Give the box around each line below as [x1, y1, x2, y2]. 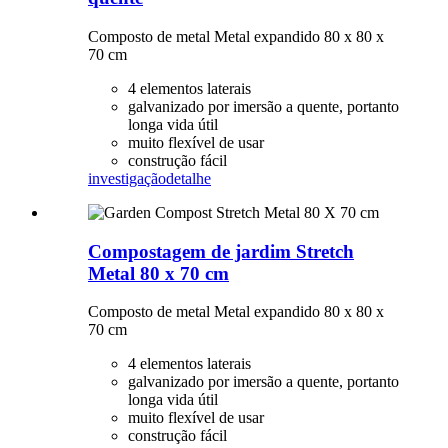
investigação [88, 170, 166, 187]
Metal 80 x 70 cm [88, 262, 229, 284]
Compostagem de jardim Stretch [88, 240, 354, 262]
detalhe [166, 170, 211, 187]
